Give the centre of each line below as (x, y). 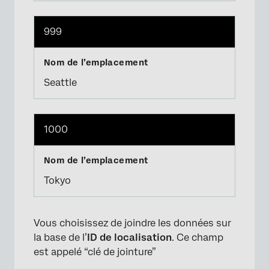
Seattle (60, 82)
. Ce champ (198, 237)
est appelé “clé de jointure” (95, 252)
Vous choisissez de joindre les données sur (132, 223)
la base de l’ (60, 237)
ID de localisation (129, 237)
